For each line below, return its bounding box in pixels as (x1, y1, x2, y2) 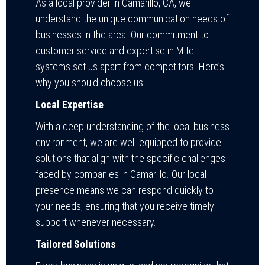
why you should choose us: (35, 76, 145, 89)
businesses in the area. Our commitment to (35, 28, 209, 41)
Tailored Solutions (35, 237, 116, 250)
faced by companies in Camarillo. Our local (35, 167, 206, 180)
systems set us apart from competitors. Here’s (35, 60, 224, 73)
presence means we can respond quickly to (35, 183, 214, 196)
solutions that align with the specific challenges (35, 151, 225, 164)
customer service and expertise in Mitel (35, 44, 196, 57)
